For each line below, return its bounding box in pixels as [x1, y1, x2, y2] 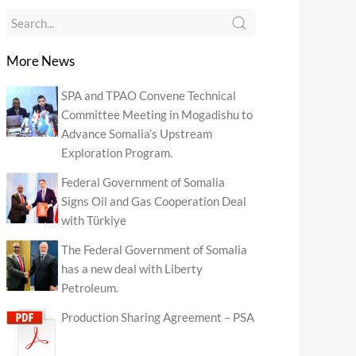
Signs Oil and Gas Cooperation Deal [61, 194, 247, 208]
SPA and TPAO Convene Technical [61, 88, 237, 103]
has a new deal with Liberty [61, 261, 203, 276]
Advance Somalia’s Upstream [61, 126, 213, 141]
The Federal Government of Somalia [61, 242, 248, 257]
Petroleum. [61, 281, 119, 295]
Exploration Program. [61, 145, 173, 160]
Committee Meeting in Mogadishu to [61, 107, 253, 122]
